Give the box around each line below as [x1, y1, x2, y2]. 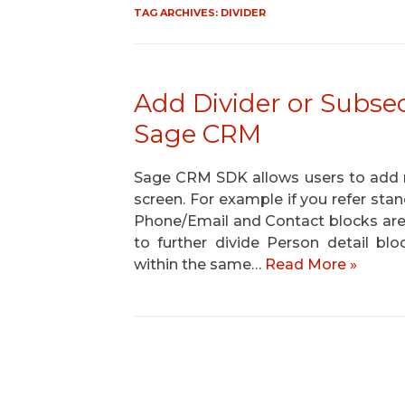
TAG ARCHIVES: [133, 6, 221, 19]
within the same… [133, 256, 265, 273]
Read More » [264, 256, 357, 273]
